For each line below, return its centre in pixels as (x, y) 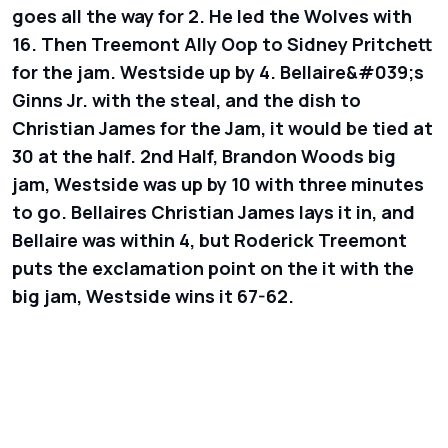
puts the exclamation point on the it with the (213, 267)
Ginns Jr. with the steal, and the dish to (186, 99)
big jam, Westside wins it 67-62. (153, 295)
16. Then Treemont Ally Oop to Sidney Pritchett (222, 43)
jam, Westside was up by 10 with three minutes (218, 183)
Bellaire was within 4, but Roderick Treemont (209, 239)
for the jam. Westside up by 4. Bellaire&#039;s (218, 71)
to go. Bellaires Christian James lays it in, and (213, 211)
